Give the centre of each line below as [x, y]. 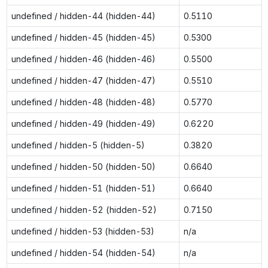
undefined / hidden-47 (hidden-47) [83, 80]
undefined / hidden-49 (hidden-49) [83, 123]
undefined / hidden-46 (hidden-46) [83, 59]
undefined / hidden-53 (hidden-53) [83, 231]
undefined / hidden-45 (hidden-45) [83, 37]
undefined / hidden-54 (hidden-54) [83, 252]
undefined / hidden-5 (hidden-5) [78, 145]
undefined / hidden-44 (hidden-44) [83, 16]
